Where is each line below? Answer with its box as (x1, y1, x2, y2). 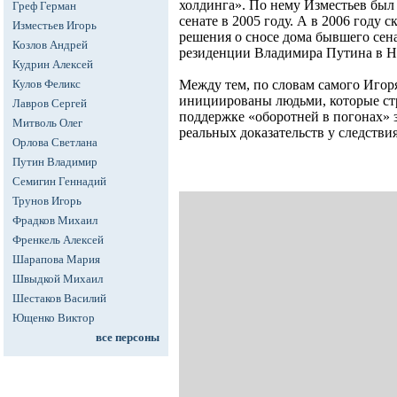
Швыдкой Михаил (12, 272, 103, 285)
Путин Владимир (12, 155, 97, 168)
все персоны (96, 331, 160, 344)
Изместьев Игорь (12, 19, 97, 32)
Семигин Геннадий (12, 175, 106, 188)
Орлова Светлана (12, 136, 97, 149)
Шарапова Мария (12, 253, 100, 266)
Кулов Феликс (12, 77, 81, 90)
